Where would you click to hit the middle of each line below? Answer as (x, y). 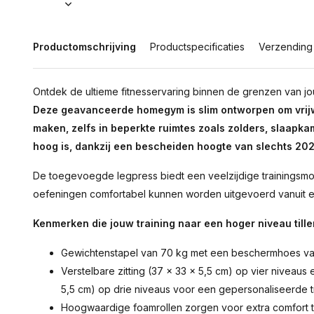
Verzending (286, 47)
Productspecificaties (197, 47)
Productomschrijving (84, 47)
